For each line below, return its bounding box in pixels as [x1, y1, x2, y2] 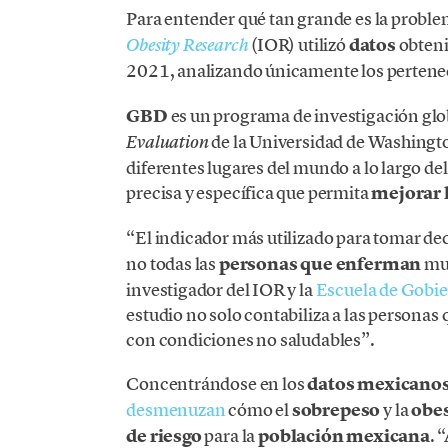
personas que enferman [218, 251, 422, 276]
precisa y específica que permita [126, 180, 372, 204]
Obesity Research [126, 34, 249, 57]
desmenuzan [126, 397, 226, 421]
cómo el [225, 397, 292, 421]
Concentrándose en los [126, 371, 308, 395]
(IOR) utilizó [248, 33, 349, 57]
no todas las [126, 251, 219, 275]
